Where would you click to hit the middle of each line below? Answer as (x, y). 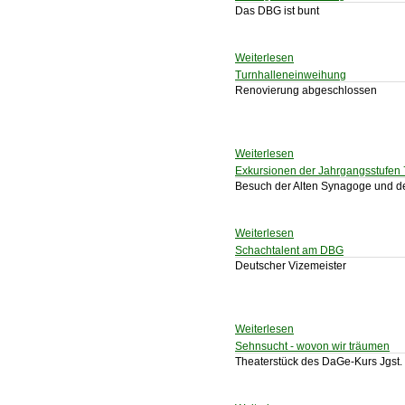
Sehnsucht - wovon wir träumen (312, 346)
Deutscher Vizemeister (291, 266)
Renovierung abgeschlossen (306, 90)
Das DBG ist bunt (277, 11)
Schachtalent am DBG (289, 250)
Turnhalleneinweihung (291, 75)
